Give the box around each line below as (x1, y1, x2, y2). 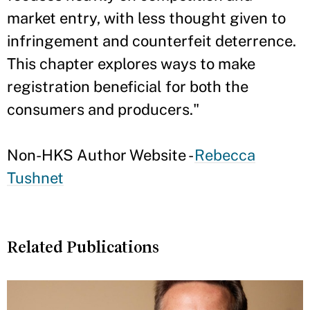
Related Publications (7, 238, 159, 256)
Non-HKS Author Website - (7, 146, 194, 164)
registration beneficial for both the (7, 77, 248, 95)
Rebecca (194, 146, 255, 164)
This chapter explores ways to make (7, 55, 255, 73)
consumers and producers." (7, 100, 199, 118)
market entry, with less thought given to (7, 9, 286, 27)
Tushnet (7, 169, 64, 187)
